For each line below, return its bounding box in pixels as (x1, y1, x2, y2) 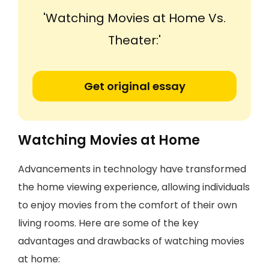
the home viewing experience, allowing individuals (18, 180, 250, 194)
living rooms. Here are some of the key (18, 216, 199, 230)
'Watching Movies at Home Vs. (43, 10, 226, 26)
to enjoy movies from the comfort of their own (18, 198, 237, 212)
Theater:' (108, 32, 161, 49)
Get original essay (83, 79, 186, 94)
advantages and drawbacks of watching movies (18, 234, 244, 248)
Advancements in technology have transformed (18, 162, 246, 176)
